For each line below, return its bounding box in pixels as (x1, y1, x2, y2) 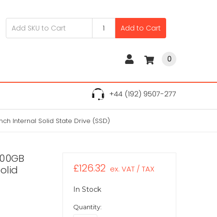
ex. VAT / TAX (109, 163, 155, 174)
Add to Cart (121, 23, 161, 33)
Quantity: (73, 202, 102, 211)
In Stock (73, 185, 101, 194)
